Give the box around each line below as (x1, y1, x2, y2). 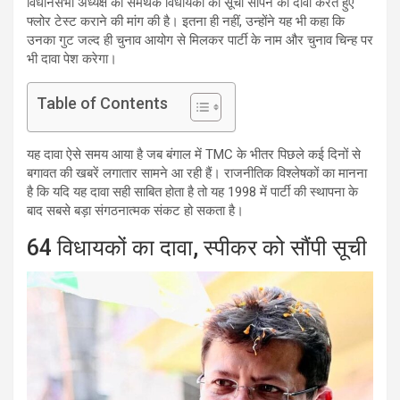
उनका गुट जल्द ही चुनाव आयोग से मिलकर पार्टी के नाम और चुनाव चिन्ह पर (27, 31, 373, 48)
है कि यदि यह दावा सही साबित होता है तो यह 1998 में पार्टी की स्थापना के (27, 183, 358, 200)
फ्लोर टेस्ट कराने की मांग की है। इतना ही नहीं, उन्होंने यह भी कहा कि (27, 12, 345, 29)
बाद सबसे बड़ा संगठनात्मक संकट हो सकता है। (27, 202, 244, 219)
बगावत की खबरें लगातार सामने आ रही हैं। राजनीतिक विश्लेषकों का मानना (27, 164, 367, 181)
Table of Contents (37, 93, 168, 112)
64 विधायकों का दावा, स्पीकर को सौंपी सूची (27, 234, 367, 261)
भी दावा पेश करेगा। (27, 50, 117, 67)
